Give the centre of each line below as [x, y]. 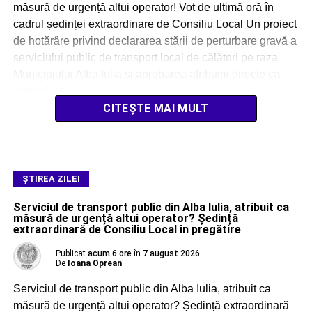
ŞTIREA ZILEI [51, 178]
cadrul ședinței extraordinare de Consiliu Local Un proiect [155, 24]
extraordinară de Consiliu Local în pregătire [127, 229]
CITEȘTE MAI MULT [156, 108]
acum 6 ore [109, 253]
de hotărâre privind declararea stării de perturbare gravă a [155, 40]
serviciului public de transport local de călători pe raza [145, 57]
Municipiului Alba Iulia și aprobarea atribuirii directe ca [146, 74]
